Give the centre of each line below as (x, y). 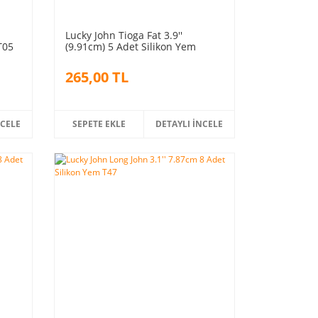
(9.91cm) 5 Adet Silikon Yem (130, 46)
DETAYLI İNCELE (190, 124)
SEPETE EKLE (99, 124)
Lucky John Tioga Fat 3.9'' (124, 35)
